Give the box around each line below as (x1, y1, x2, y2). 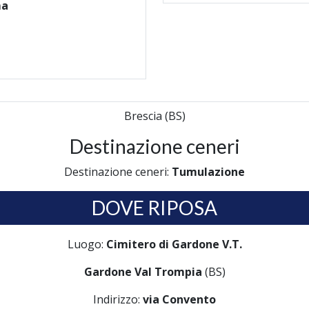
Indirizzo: (93, 292, 143, 307)
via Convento (143, 292, 216, 307)
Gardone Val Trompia (83, 264, 202, 279)
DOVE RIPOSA (92, 196, 217, 219)
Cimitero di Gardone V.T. (106, 237, 242, 252)
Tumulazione (172, 164, 245, 179)
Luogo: (67, 237, 106, 252)
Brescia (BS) (123, 108, 186, 123)
